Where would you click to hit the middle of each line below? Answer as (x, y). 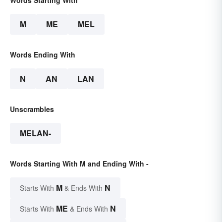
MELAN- (35, 133)
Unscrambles (32, 109)
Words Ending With (43, 55)
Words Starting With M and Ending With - (79, 164)
